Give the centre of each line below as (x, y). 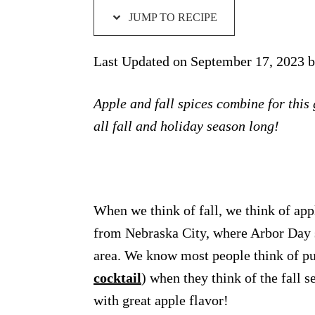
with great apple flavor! (161, 301)
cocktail (117, 278)
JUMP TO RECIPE (172, 18)
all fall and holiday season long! (186, 126)
